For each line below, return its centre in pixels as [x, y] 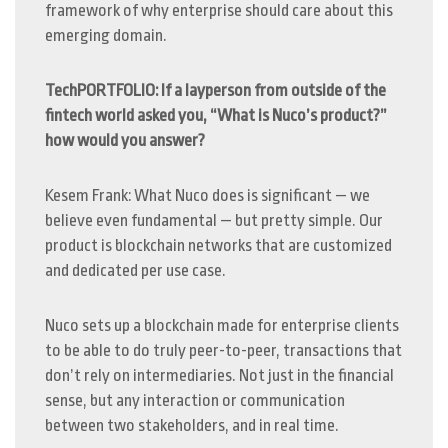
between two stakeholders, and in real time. [192, 425]
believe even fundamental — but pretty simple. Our [214, 220]
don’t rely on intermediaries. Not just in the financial [219, 375]
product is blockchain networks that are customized [218, 245]
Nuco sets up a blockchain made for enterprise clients [222, 325]
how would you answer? [125, 140]
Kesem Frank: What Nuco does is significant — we [207, 195]
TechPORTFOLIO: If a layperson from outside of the [215, 90]
